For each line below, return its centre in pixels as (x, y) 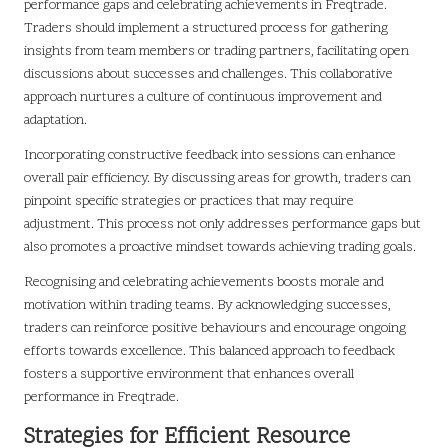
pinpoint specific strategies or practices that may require (189, 201)
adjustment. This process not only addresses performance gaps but (222, 224)
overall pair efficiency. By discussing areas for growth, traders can (217, 178)
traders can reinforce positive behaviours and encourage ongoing (215, 328)
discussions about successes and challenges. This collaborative (208, 74)
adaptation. (55, 120)
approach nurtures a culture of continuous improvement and (203, 97)
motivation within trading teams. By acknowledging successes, (207, 305)
